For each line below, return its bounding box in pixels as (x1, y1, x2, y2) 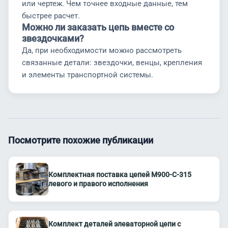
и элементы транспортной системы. (22, 70, 153, 79)
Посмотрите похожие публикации (8, 135, 153, 146)
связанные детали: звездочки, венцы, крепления (22, 58, 202, 67)
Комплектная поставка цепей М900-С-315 (48, 170, 191, 179)
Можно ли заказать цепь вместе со (22, 22, 174, 33)
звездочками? (22, 33, 84, 44)
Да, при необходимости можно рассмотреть (22, 46, 182, 55)
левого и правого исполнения (48, 180, 148, 188)
